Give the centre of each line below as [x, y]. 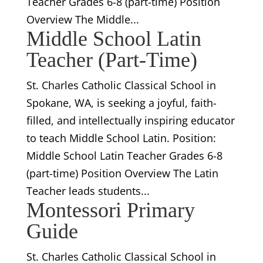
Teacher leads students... [88, 190]
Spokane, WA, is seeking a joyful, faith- [121, 102]
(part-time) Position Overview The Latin [122, 173]
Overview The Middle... [82, 19]
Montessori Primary [110, 210]
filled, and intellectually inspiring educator [130, 120]
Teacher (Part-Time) [112, 60]
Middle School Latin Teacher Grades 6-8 [124, 155]
